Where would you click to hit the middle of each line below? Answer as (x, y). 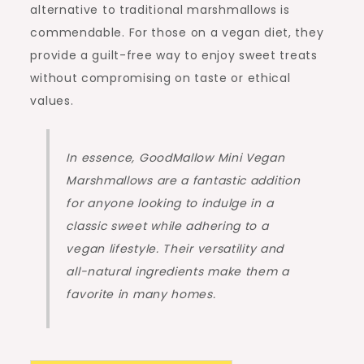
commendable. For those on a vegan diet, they (177, 33)
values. (52, 101)
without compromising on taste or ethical (160, 78)
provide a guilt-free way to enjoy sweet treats (174, 56)
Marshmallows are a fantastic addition (183, 181)
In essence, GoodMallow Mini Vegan (175, 158)
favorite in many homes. (141, 295)
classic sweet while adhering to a (167, 226)
